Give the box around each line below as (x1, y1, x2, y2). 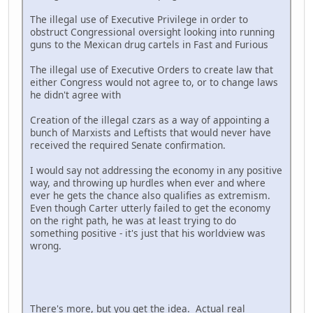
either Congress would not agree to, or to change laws (30, 75, 278, 89)
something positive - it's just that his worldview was (30, 226, 265, 240)
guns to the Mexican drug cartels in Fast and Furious (30, 37, 268, 51)
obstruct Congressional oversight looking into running (30, 24, 275, 38)
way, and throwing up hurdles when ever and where (30, 175, 265, 189)
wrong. (30, 238, 61, 252)
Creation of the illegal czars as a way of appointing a (30, 112, 270, 126)
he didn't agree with (30, 87, 121, 101)
